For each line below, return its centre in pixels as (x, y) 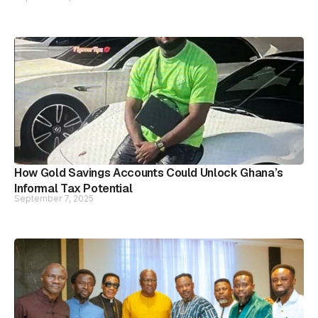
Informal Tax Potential (73, 188)
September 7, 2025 (54, 198)
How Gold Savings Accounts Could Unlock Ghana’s (149, 173)
